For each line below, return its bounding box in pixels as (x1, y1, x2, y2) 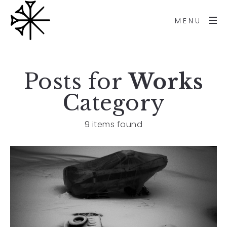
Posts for (23, 68, 128, 95)
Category (62, 90, 165, 116)
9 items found (84, 119, 143, 130)
